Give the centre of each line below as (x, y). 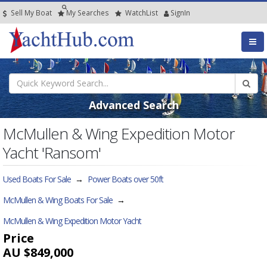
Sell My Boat (30, 13)
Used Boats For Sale (37, 179)
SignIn (180, 13)
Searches (93, 13)
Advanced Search (133, 105)
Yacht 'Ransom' (52, 152)
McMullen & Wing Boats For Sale (58, 200)
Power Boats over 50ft (125, 179)
